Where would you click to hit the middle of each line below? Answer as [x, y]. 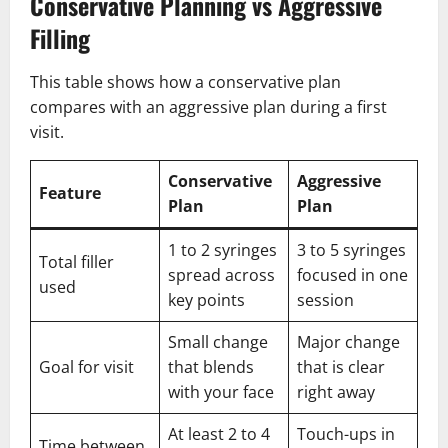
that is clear [341, 366]
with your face [221, 391]
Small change [218, 341]
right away [336, 391]
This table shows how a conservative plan [185, 81]
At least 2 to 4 [219, 433]
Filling [60, 37]
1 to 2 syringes [222, 249]
